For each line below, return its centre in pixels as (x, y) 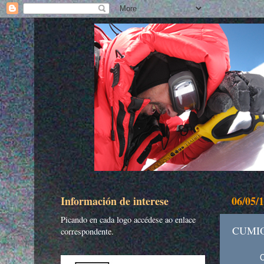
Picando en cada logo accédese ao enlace (128, 220)
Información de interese (115, 201)
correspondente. (87, 232)
